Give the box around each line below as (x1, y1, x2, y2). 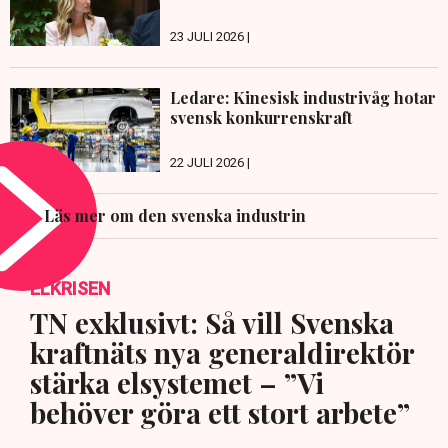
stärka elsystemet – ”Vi (30, 364, 324, 402)
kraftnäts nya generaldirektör (30, 334, 414, 372)
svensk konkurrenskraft (170, 106, 352, 128)
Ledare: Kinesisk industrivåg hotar (170, 86, 436, 108)
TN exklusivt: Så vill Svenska (30, 304, 394, 342)
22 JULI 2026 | (170, 155, 250, 171)
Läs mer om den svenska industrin (44, 205, 306, 227)
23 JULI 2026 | (170, 28, 250, 44)
